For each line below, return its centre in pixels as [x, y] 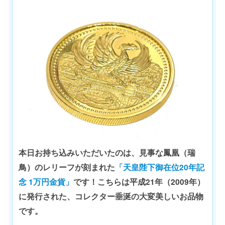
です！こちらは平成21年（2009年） [139, 182]
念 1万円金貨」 [46, 182]
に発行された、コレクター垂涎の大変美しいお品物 [111, 196]
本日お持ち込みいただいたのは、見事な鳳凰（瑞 [107, 152]
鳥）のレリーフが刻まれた [67, 167]
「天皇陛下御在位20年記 [160, 167]
